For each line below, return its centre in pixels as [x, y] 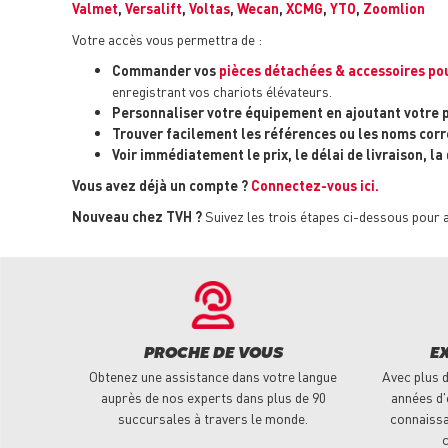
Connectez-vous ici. [315, 185]
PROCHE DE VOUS [213, 354]
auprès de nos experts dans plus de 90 [213, 397]
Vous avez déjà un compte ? [160, 185]
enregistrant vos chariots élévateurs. [222, 91]
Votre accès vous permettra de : [167, 39]
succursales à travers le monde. [213, 418]
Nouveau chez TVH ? [137, 216]
